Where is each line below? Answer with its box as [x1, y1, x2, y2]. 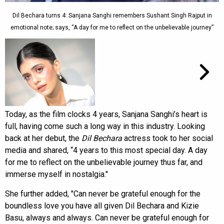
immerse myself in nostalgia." [5, 169, 108, 179]
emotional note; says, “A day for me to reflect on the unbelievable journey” [10, 23, 213, 31]
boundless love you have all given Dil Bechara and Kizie [5, 200, 199, 210]
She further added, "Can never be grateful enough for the [5, 188, 200, 198]
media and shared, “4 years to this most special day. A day [5, 145, 207, 155]
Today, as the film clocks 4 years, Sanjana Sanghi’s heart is [5, 109, 207, 119]
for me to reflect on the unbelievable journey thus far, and [5, 157, 202, 167]
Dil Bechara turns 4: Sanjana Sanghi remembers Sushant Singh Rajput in [12, 11, 212, 19]
